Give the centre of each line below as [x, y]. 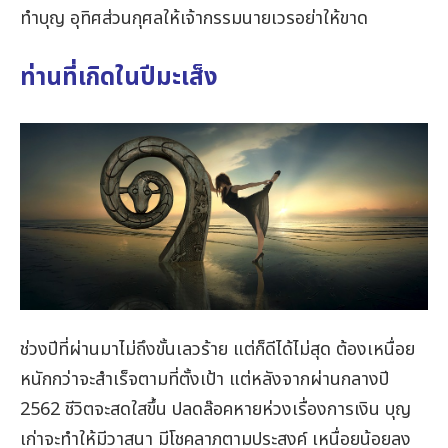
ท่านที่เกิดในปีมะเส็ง [119, 78]
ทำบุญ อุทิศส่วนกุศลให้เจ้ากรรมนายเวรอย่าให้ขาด [194, 18]
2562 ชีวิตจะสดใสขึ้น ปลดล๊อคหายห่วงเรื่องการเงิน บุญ [215, 409]
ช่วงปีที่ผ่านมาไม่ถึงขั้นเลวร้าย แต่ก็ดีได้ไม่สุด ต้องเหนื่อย [217, 349]
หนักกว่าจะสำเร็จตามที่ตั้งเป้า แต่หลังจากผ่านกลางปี [204, 379]
